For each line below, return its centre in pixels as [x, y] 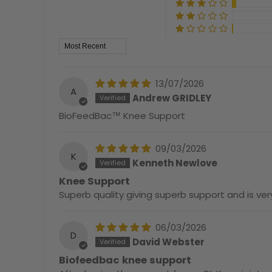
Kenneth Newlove [175, 163]
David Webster [168, 242]
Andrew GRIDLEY [172, 98]
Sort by [74, 44]
